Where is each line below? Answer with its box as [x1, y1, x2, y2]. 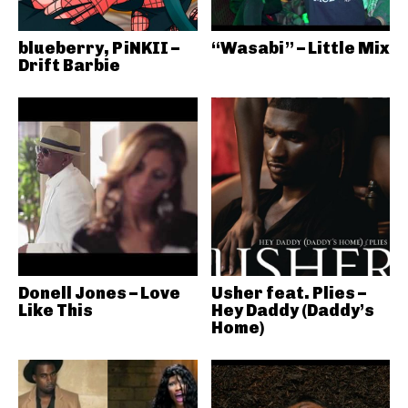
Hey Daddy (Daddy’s [210, 301, 374, 321]
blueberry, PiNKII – [18, 37, 179, 58]
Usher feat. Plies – [210, 283, 366, 303]
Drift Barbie [18, 55, 120, 76]
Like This [18, 301, 93, 321]
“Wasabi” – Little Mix [210, 37, 390, 58]
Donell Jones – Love [18, 283, 180, 303]
